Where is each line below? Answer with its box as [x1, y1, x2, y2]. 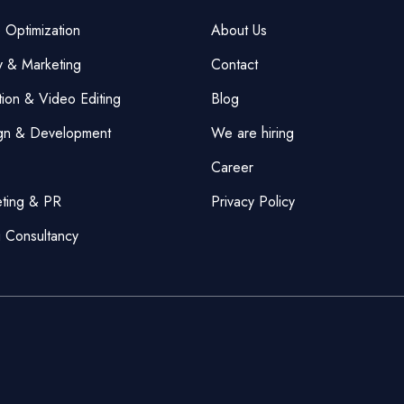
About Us [211, 19, 267, 41]
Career [211, 156, 253, 178]
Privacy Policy [211, 190, 295, 212]
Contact [211, 53, 258, 75]
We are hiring [211, 122, 294, 143]
